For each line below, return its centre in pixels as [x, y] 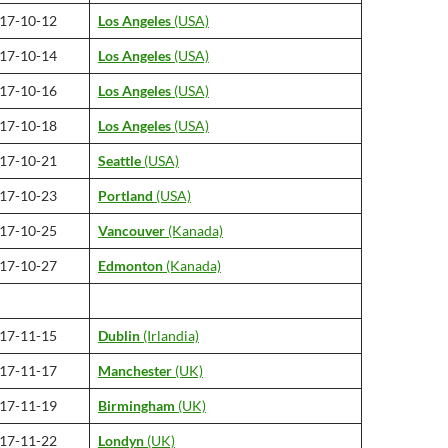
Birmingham [136, 405]
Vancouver [131, 230]
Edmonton [130, 265]
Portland [125, 195]
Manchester [135, 370]
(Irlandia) [169, 335]
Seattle [119, 160]
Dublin [119, 335]
